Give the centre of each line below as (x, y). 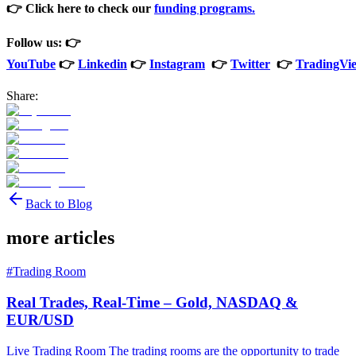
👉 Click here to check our (80, 9)
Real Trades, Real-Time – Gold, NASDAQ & (152, 302)
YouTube (31, 64)
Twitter (250, 64)
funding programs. (205, 9)
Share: (22, 96)
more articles (60, 238)
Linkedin (103, 64)
